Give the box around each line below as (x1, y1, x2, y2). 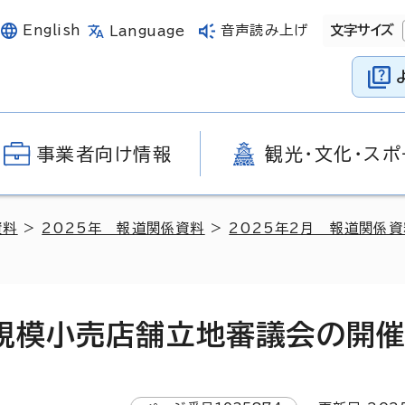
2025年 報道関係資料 (42, 221, 205, 235)
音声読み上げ (221, 24, 308, 37)
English (23, 24, 81, 37)
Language (109, 24, 185, 38)
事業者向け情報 (36, 145, 173, 163)
